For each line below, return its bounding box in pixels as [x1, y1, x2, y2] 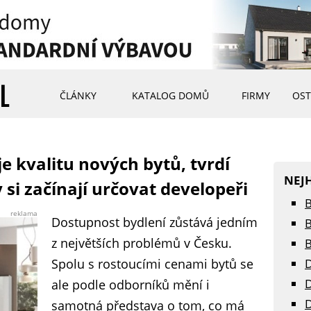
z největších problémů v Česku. [51, 235, 232, 251]
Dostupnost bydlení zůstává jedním [51, 214, 258, 230]
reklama [10, 208, 37, 218]
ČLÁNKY [59, 89, 96, 102]
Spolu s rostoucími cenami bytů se [51, 255, 253, 272]
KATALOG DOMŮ [131, 89, 209, 102]
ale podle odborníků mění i [51, 276, 210, 293]
